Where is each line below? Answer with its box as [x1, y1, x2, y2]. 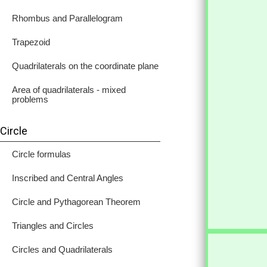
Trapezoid [12, 37, 50, 47]
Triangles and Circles [12, 221, 94, 231]
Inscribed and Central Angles [12, 173, 123, 183]
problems [12, 94, 48, 104]
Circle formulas [12, 149, 71, 159]
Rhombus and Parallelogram [12, 13, 123, 23]
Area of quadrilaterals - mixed [12, 85, 126, 95]
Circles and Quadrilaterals [12, 244, 113, 254]
